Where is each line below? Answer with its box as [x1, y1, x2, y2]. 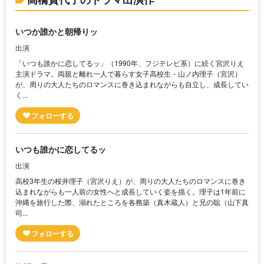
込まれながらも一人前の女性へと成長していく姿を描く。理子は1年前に [15, 186, 246, 197]
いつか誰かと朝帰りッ [15, 25, 98, 38]
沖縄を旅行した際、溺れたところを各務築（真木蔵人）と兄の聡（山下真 [15, 197, 249, 207]
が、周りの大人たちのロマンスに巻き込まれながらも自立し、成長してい [15, 79, 249, 90]
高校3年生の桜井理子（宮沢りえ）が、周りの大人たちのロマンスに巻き [15, 176, 246, 186]
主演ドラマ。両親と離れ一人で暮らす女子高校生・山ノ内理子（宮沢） [15, 68, 242, 79]
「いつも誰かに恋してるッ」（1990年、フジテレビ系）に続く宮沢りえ [15, 58, 244, 68]
